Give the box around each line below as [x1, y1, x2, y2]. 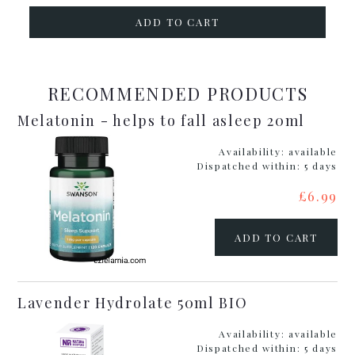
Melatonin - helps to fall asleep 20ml [17, 111, 306, 131]
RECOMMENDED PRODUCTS [47, 81, 308, 105]
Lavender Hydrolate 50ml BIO [17, 293, 248, 313]
